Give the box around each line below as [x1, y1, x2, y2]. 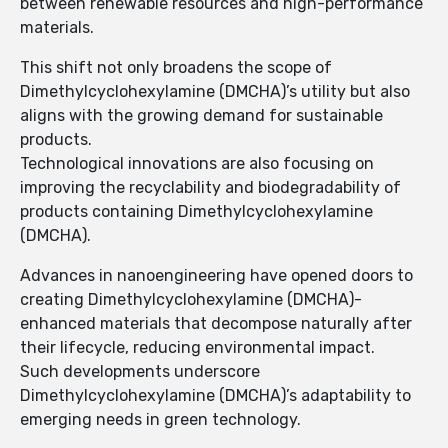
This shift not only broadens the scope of [20, 58, 332, 78]
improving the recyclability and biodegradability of [20, 178, 401, 198]
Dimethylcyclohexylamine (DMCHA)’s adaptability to [20, 386, 411, 406]
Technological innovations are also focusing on [20, 154, 374, 174]
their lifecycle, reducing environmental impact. [20, 338, 375, 358]
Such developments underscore [20, 362, 260, 382]
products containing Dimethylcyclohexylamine [20, 202, 373, 222]
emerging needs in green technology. [20, 410, 301, 430]
